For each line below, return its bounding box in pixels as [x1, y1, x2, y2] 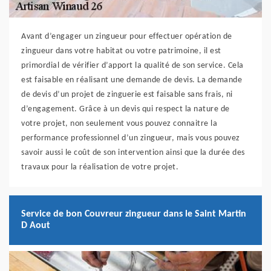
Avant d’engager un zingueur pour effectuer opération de [21, 32, 232, 42]
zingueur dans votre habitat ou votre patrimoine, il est [21, 47, 221, 56]
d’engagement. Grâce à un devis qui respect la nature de [21, 105, 230, 114]
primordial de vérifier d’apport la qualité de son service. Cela [21, 61, 244, 71]
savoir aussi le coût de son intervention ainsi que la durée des [21, 148, 245, 158]
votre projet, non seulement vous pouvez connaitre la [21, 119, 217, 129]
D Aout [21, 221, 50, 231]
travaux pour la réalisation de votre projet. [21, 163, 178, 172]
